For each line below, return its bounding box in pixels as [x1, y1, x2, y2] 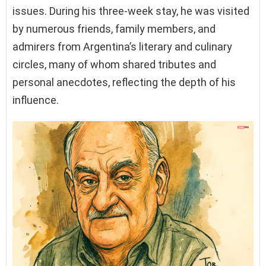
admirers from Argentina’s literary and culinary [12, 40, 232, 53]
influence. [12, 93, 59, 106]
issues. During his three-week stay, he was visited [12, 4, 249, 17]
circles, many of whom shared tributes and [12, 58, 216, 71]
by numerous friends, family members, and [12, 22, 216, 35]
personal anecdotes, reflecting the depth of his [12, 75, 236, 88]
